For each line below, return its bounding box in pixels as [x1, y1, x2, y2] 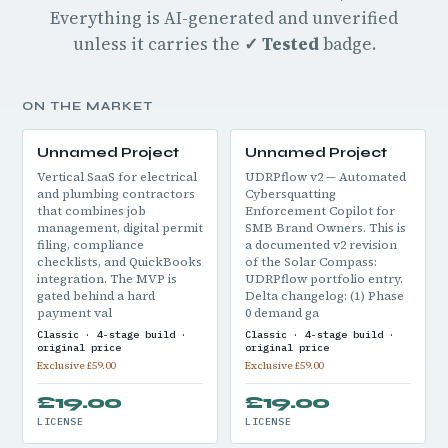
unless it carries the [72, 32, 244, 56]
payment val [37, 305, 112, 321]
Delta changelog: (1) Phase [245, 288, 404, 304]
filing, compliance [37, 237, 144, 253]
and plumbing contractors [37, 186, 195, 202]
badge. [318, 32, 376, 56]
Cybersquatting [245, 186, 336, 202]
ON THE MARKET [22, 99, 153, 113]
